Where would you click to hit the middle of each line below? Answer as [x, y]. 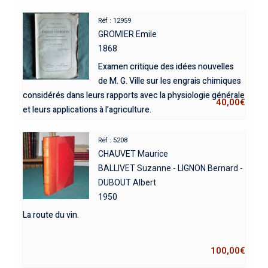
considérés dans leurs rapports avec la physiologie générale [133, 96]
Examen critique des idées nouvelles [166, 67]
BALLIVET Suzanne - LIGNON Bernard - [171, 168]
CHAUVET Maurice [133, 154]
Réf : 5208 [113, 141]
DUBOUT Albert [127, 183]
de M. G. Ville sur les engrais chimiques [170, 81]
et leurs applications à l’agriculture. [87, 110]
